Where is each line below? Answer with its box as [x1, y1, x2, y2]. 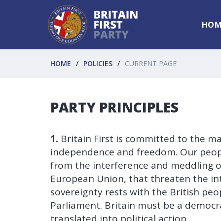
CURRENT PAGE [125, 59, 177, 68]
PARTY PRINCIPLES [50, 98, 179, 116]
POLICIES [83, 59, 112, 68]
